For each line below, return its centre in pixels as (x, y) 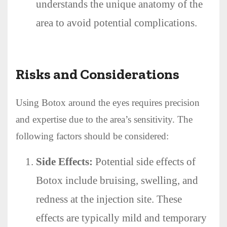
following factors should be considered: (92, 136)
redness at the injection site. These (109, 199)
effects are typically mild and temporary (121, 218)
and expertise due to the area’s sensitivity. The (104, 119)
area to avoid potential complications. (117, 23)
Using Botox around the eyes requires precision (108, 102)
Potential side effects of (144, 161)
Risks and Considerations (98, 74)
